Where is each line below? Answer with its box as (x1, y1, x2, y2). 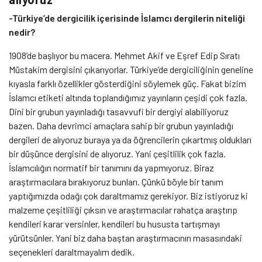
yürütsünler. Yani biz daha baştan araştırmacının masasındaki (9, 232, 242, 244)
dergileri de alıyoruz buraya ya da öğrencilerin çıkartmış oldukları (9, 134, 251, 146)
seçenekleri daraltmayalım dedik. (9, 246, 135, 258)
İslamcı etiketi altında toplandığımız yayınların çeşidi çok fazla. (9, 92, 247, 104)
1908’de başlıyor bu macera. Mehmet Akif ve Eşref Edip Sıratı (9, 50, 240, 61)
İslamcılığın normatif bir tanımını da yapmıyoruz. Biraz (9, 162, 214, 174)
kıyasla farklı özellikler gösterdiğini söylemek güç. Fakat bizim (9, 78, 246, 89)
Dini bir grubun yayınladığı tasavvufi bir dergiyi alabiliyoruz (9, 106, 229, 118)
